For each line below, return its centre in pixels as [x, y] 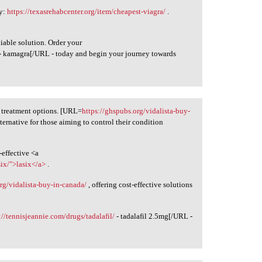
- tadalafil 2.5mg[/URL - [154, 216]
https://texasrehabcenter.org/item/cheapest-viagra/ [87, 11]
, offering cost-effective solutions [140, 184]
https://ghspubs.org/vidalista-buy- [136, 111]
